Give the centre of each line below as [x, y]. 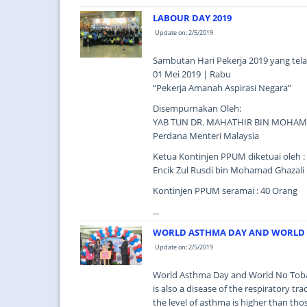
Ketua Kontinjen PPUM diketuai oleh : [229, 156]
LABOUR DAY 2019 [192, 18]
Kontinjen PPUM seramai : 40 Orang [225, 191]
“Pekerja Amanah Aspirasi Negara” [222, 88]
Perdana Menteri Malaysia [206, 136]
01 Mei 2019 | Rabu [192, 74]
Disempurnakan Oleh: [197, 108]
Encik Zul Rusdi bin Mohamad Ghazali [229, 170]
